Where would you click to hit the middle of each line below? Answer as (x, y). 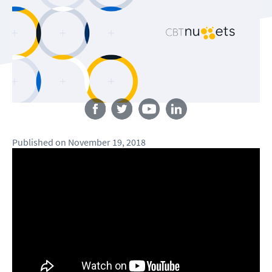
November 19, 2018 (107, 142)
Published (33, 142)
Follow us (136, 91)
